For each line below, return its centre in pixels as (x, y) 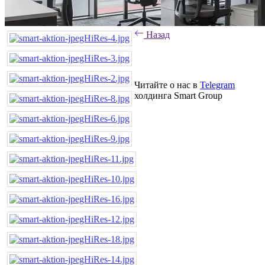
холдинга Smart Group (178, 95)
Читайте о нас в (167, 85)
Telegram (217, 85)
